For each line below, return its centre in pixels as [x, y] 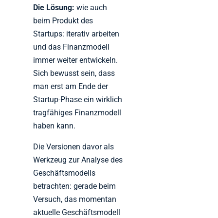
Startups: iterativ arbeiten [76, 34]
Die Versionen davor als [74, 147]
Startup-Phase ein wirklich [78, 100]
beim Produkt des [63, 21]
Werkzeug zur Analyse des [78, 160]
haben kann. [54, 126]
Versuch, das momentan [75, 200]
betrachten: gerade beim [75, 186]
